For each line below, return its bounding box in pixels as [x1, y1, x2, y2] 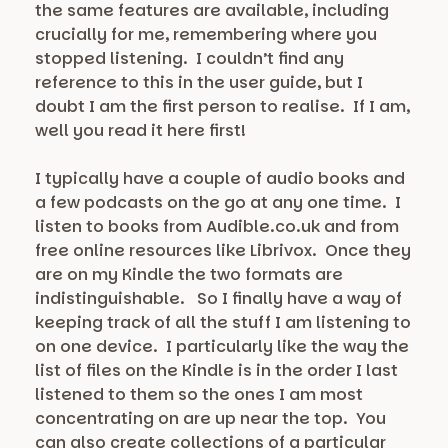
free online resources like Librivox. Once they [35, 239, 411, 263]
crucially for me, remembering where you [35, 23, 377, 47]
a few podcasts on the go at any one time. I [35, 191, 401, 215]
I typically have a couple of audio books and [35, 167, 405, 191]
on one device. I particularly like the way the [35, 335, 409, 359]
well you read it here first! [35, 119, 246, 143]
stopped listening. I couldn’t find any [35, 47, 344, 71]
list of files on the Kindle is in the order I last [35, 359, 398, 383]
